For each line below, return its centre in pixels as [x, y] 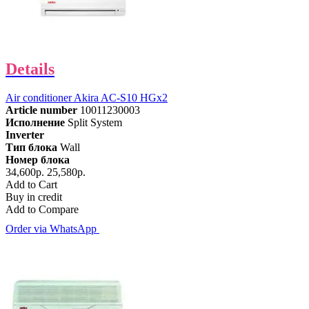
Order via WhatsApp [52, 229]
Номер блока [38, 160]
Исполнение [35, 123]
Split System [95, 123]
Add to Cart [31, 185]
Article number [41, 110]
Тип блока [31, 148]
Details [30, 69]
